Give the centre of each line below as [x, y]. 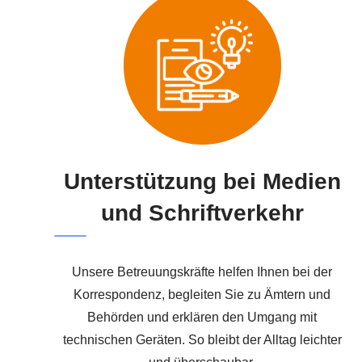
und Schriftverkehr [202, 213]
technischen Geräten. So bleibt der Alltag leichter [202, 339]
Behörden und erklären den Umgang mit [202, 317]
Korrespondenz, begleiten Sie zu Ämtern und [202, 294]
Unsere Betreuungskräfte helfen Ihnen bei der [202, 271]
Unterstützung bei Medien [202, 181]
